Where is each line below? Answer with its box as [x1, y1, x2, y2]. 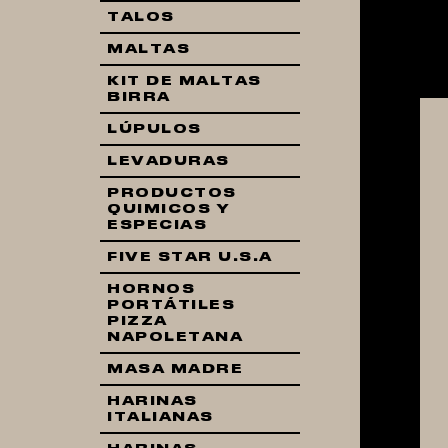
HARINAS [107, 395, 198, 407]
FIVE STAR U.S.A [107, 251, 273, 263]
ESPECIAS [107, 219, 207, 231]
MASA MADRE [107, 363, 243, 375]
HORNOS [107, 283, 195, 295]
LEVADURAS [107, 155, 230, 167]
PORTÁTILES [107, 299, 235, 311]
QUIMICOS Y [107, 203, 230, 215]
